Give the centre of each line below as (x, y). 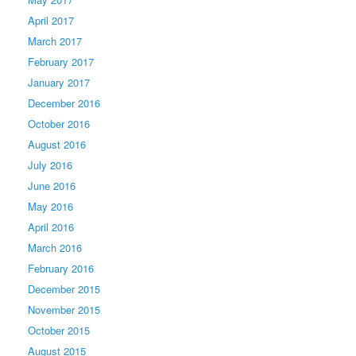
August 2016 (57, 144)
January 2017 (59, 82)
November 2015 (64, 309)
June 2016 (52, 185)
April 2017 (51, 20)
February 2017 (61, 61)
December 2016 (64, 103)
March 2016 (55, 247)
